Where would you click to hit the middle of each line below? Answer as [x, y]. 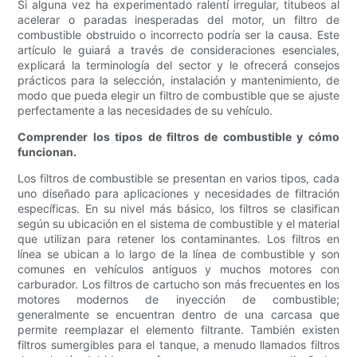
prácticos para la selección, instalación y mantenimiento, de [178, 80]
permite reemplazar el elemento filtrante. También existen [178, 330]
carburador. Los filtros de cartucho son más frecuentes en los [178, 284]
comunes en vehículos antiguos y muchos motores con [178, 269]
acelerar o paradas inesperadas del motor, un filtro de [178, 20]
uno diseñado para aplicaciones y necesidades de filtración [178, 194]
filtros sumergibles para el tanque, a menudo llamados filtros [178, 345]
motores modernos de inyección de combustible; [178, 300]
